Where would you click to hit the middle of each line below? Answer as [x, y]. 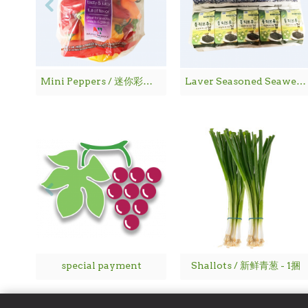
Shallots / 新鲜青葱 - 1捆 [245, 265]
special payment [101, 265]
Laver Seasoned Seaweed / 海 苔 [301, 81]
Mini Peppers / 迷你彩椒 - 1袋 [148, 81]
